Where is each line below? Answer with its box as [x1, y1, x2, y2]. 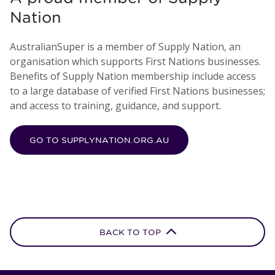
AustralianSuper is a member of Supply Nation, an [10, 39, 241, 53]
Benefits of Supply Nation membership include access [10, 69, 256, 83]
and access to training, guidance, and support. [10, 98, 221, 112]
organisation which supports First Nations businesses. [10, 54, 261, 68]
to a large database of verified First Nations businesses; [10, 83, 265, 98]
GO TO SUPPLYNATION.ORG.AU [29, 134, 169, 145]
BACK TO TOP [99, 227, 163, 238]
